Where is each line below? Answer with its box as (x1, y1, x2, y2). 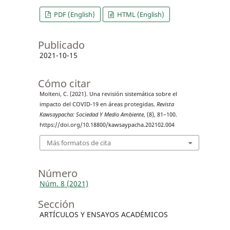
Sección (37, 197, 74, 212)
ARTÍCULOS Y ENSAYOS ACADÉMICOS (39, 209, 168, 220)
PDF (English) (52, 9, 95, 19)
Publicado (37, 37, 85, 52)
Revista (156, 100, 174, 108)
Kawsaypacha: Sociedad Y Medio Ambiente (39, 110, 144, 118)
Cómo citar (37, 76, 90, 90)
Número (37, 166, 78, 181)
